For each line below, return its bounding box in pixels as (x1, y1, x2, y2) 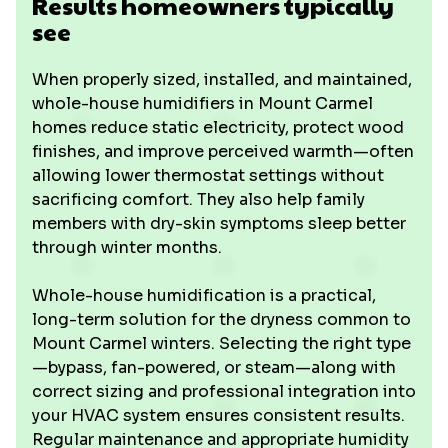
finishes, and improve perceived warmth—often (32, 141, 414, 162)
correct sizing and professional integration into (32, 381, 416, 402)
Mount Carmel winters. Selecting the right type (32, 333, 411, 354)
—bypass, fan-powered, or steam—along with (32, 357, 396, 378)
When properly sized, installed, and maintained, (32, 69, 412, 90)
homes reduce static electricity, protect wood (32, 117, 404, 138)
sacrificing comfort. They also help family (32, 189, 365, 210)
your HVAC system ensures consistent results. (32, 405, 405, 426)
